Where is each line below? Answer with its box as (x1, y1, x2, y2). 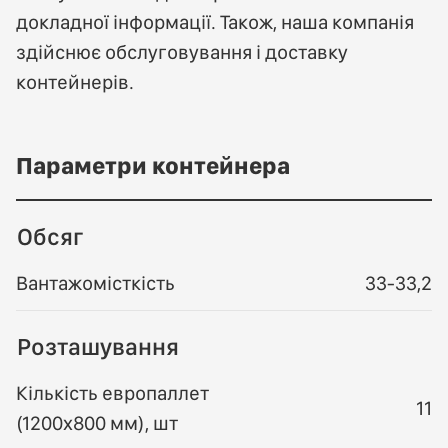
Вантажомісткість (16, 270, 175, 295)
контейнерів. (16, 69, 134, 94)
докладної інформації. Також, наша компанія (16, 9, 414, 34)
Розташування (17, 331, 179, 361)
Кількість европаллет (16, 380, 209, 405)
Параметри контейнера (16, 150, 290, 180)
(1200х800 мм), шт (16, 410, 178, 435)
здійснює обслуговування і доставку (16, 39, 348, 64)
